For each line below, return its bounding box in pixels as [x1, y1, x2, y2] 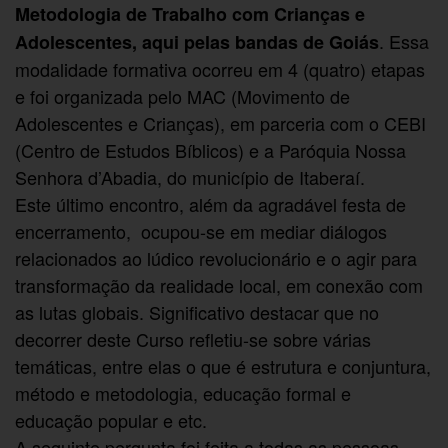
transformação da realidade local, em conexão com [15, 271, 423, 298]
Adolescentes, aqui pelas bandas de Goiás [15, 28, 379, 55]
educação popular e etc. [15, 406, 207, 433]
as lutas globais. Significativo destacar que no [15, 298, 379, 325]
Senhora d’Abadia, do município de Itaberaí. [15, 163, 365, 190]
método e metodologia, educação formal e [15, 379, 351, 406]
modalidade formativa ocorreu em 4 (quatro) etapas [15, 55, 425, 82]
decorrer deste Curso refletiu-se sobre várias [15, 325, 371, 352]
